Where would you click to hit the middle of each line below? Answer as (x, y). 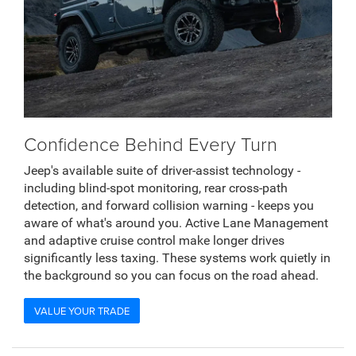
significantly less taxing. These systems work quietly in (177, 258)
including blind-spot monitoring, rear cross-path (156, 188)
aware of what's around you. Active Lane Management (176, 223)
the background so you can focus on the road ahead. (171, 276)
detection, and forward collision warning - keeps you (169, 206)
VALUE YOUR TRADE (82, 310)
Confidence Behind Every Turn (151, 144)
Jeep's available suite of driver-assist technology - (162, 171)
